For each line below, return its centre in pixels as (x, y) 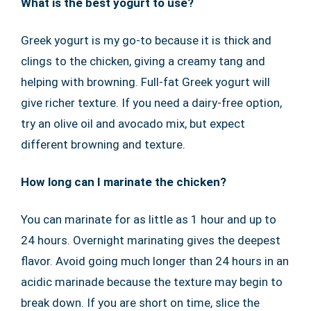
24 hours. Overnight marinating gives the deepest (151, 240)
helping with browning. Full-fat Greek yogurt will (145, 82)
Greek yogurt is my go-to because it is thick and (146, 40)
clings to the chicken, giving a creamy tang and (143, 61)
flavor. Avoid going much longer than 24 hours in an (155, 261)
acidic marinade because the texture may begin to (152, 281)
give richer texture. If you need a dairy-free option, (151, 102)
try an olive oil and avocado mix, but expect (133, 123)
